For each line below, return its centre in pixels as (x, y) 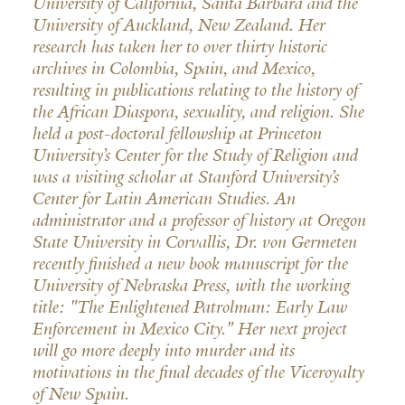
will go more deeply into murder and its (163, 350)
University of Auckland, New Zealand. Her (179, 24)
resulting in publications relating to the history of (195, 89)
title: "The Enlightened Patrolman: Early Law (189, 306)
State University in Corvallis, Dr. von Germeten (194, 241)
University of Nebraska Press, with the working (191, 285)
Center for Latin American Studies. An (164, 198)
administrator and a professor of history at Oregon (199, 220)
